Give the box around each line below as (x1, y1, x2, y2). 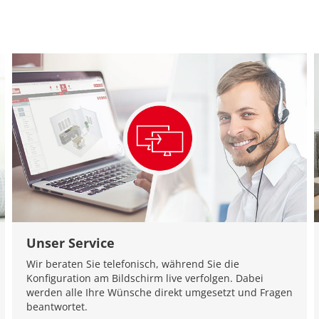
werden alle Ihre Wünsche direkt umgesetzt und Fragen (26, 285, 293, 299)
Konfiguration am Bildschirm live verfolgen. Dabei (26, 271, 263, 285)
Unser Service (26, 234, 115, 251)
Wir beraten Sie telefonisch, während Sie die (26, 256, 239, 271)
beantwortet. (26, 299, 88, 313)
